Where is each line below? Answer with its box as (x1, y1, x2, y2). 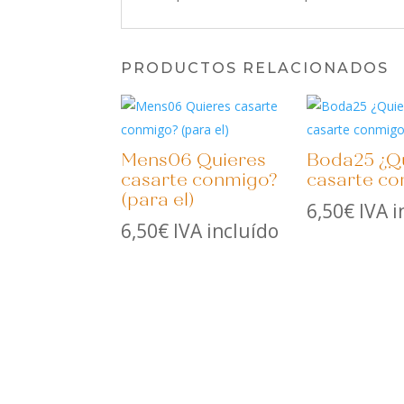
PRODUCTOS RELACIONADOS (121, 59, 390, 77)
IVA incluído (173, 217, 280, 243)
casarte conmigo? (121, 168, 279, 191)
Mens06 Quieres (121, 148, 267, 171)
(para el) (121, 188, 196, 211)
